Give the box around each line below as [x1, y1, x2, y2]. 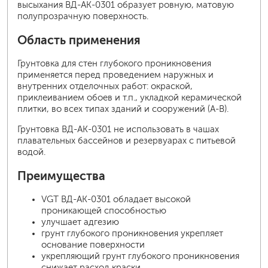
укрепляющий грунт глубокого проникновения [41, 251, 239, 261]
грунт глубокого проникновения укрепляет [41, 229, 223, 239]
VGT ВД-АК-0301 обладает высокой [41, 194, 191, 205]
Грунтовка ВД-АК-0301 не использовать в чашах [17, 124, 219, 135]
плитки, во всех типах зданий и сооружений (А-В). [17, 104, 229, 114]
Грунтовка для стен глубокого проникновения [17, 59, 211, 69]
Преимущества [17, 169, 105, 183]
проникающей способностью [41, 206, 166, 216]
